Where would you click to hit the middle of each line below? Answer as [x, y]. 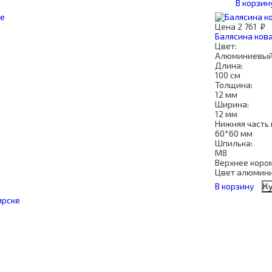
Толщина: [234, 85]
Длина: [229, 65]
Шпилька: [234, 143]
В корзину [234, 186]
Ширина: [232, 104]
